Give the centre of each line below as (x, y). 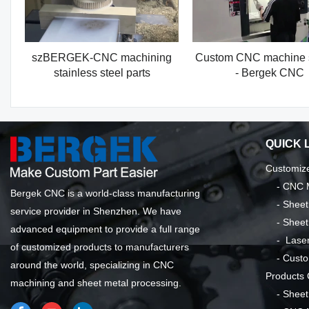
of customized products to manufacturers (100, 247)
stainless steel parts (102, 73)
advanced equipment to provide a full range (105, 229)
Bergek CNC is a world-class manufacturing (105, 193)
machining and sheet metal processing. (96, 283)
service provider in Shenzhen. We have (96, 211)
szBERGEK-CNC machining (102, 58)
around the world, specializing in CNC (92, 265)
